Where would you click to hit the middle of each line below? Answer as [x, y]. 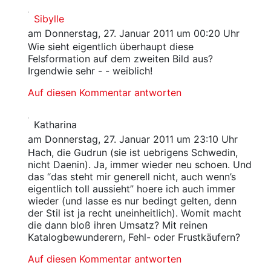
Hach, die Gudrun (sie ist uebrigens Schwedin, [132, 152]
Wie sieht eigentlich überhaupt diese [110, 47]
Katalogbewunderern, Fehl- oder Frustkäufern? [134, 237]
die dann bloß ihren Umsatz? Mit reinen [117, 225]
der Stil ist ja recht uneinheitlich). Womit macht [134, 213]
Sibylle [49, 19]
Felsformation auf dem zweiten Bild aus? [120, 59]
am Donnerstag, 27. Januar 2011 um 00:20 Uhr [133, 33]
